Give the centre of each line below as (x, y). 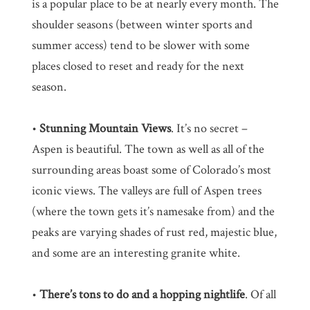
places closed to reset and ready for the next (138, 66)
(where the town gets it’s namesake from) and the (153, 211)
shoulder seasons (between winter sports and (142, 24)
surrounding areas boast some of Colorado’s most (151, 170)
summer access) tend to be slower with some (140, 45)
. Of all (260, 294)
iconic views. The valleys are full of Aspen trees (146, 190)
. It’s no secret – (209, 128)
